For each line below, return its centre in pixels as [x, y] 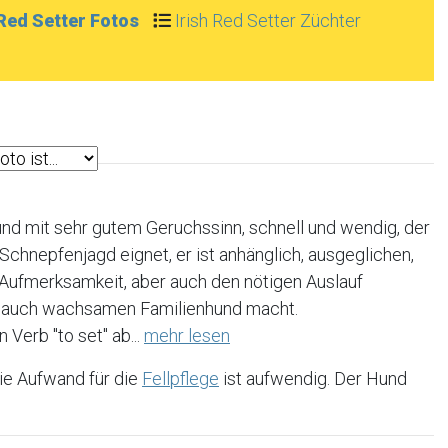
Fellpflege [180, 378]
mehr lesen [187, 335]
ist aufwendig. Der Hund [313, 378]
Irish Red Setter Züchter [268, 20]
